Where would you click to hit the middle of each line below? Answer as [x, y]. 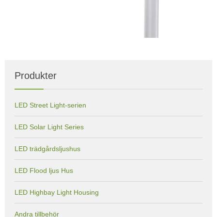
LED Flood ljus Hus [44, 170]
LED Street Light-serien [50, 105]
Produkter [36, 75]
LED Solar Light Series [49, 127]
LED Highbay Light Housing [57, 192]
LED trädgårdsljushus [47, 148]
